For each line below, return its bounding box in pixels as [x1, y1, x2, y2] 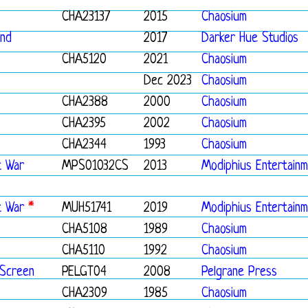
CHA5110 [62, 244, 105, 258]
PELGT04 [62, 265, 107, 280]
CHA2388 [62, 96, 108, 110]
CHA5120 [62, 53, 107, 67]
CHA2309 [62, 287, 107, 301]
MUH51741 [62, 201, 111, 216]
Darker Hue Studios [201, 32, 298, 46]
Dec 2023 [144, 74, 192, 89]
